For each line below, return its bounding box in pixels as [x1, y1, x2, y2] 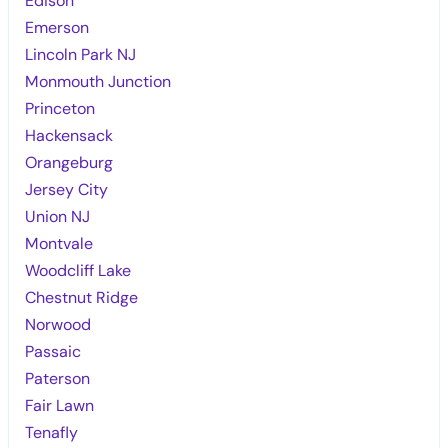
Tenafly [25, 421, 79, 443]
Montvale [25, 232, 94, 254]
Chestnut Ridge [25, 286, 139, 308]
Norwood [25, 313, 92, 335]
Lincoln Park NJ [25, 43, 137, 65]
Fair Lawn [25, 394, 95, 416]
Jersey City [25, 178, 109, 200]
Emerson [25, 16, 90, 38]
